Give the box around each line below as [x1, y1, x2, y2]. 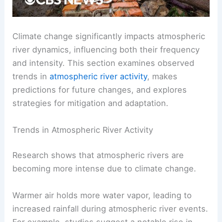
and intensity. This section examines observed [12, 58, 195, 68]
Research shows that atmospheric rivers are [12, 150, 184, 161]
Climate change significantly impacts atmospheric [12, 31, 206, 42]
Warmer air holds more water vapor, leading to [12, 190, 192, 200]
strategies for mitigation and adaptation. [12, 98, 169, 109]
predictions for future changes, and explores [12, 85, 187, 95]
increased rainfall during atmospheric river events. [12, 203, 209, 214]
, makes [147, 71, 178, 82]
